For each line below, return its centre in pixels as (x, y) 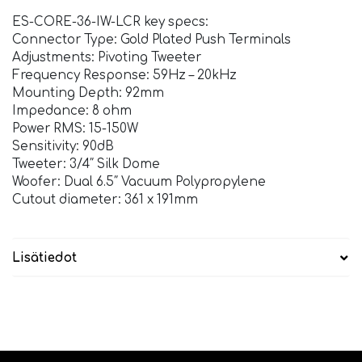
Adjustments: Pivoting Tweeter (107, 58)
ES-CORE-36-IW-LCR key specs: (110, 23)
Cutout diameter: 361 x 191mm (105, 200)
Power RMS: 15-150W (75, 129)
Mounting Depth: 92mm (88, 94)
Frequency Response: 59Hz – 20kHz (124, 76)
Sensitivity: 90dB (63, 147)
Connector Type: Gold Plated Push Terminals (152, 40)
